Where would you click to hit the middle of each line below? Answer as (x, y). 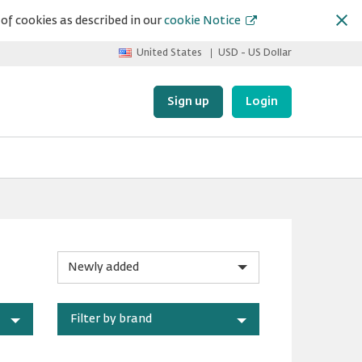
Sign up (188, 102)
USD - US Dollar (255, 53)
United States (169, 53)
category (80, 324)
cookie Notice (202, 21)
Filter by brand (111, 319)
